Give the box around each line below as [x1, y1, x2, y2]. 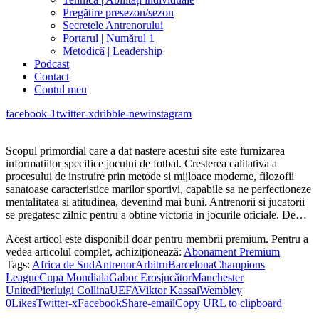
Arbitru [135, 258, 168, 271]
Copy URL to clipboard [175, 297, 282, 309]
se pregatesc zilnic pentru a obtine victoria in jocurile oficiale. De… [6, 209, 307, 221]
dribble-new [94, 108, 148, 120]
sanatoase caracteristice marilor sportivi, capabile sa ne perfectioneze [6, 183, 311, 195]
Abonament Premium [184, 246, 280, 258]
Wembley [199, 284, 242, 296]
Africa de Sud [32, 258, 95, 271]
